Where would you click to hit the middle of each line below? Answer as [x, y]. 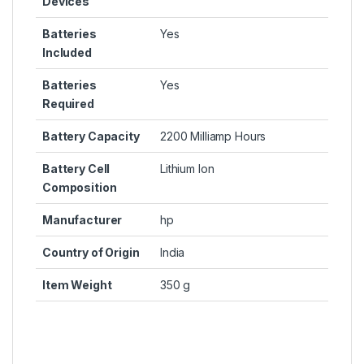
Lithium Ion [187, 168]
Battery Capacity [91, 136]
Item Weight [77, 284]
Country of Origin [91, 252]
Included [67, 52]
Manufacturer [82, 219]
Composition [80, 187]
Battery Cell [76, 168]
